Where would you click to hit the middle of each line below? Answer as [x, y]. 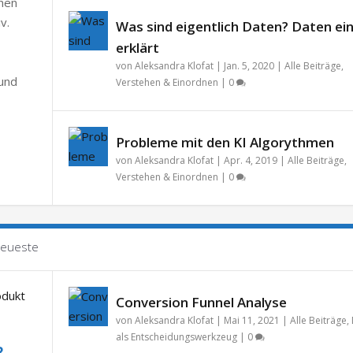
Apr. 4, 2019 [250, 160]
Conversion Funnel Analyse [201, 302]
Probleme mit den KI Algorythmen [225, 142]
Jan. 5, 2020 [249, 65]
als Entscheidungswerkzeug [176, 336]
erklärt [137, 47]
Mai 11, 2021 [251, 320]
